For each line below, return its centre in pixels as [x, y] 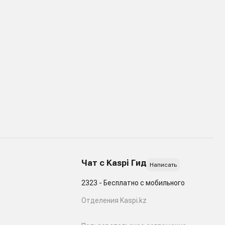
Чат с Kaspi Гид [114, 163]
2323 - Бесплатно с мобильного [133, 183]
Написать [163, 165]
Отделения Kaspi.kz [114, 200]
